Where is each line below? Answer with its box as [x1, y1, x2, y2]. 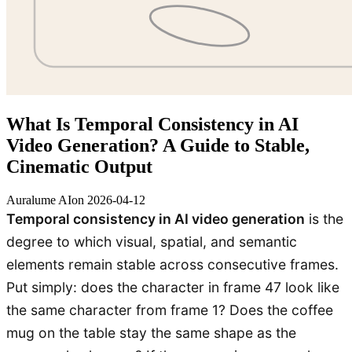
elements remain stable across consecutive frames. [6, 255, 339, 273]
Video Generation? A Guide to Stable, [6, 134, 310, 156]
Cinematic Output [6, 156, 152, 177]
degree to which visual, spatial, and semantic [6, 233, 297, 250]
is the [305, 210, 343, 227]
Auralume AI [6, 192, 71, 207]
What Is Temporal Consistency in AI [6, 113, 299, 134]
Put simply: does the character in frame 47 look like [6, 278, 339, 295]
